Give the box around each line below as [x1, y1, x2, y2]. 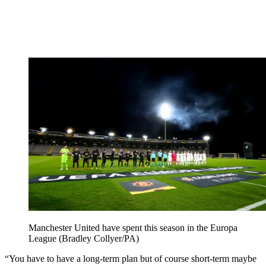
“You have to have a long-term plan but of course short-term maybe [5, 253, 256, 264]
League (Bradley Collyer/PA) [28, 233, 139, 243]
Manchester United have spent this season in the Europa [28, 222, 237, 233]
